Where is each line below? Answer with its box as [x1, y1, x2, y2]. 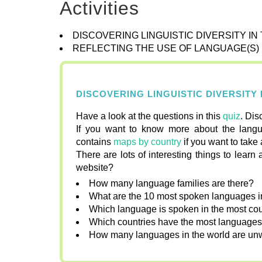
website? [76, 162, 113, 173]
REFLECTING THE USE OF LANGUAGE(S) [73, 43, 259, 54]
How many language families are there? [89, 178, 254, 188]
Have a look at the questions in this [76, 111, 223, 121]
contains [76, 136, 113, 147]
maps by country [113, 136, 181, 147]
